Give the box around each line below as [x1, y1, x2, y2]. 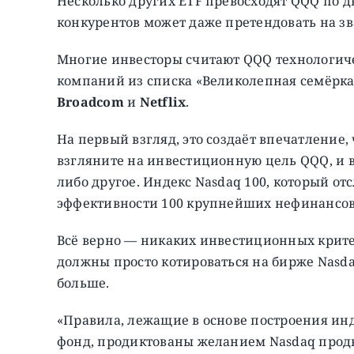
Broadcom [56, 92, 124, 111]
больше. [56, 273, 110, 292]
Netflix [139, 92, 186, 111]
